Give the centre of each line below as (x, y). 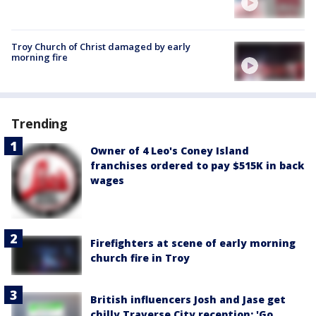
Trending (40, 124)
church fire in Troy (140, 258)
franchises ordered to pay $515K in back (197, 166)
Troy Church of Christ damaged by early (101, 46)
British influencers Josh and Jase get (188, 300)
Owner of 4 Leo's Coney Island (170, 151)
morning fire (39, 57)
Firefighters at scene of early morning (193, 243)
